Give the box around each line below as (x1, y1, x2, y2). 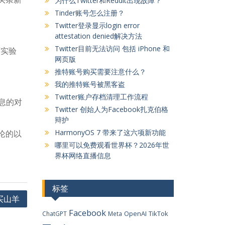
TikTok (148, 209, 168, 218)
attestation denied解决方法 (54, 31, 142, 41)
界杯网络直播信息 (54, 151, 111, 160)
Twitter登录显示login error (54, 21, 140, 30)
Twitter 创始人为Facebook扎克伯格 (54, 104, 168, 114)
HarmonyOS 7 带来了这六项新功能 (54, 128, 166, 137)
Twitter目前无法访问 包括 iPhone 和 (54, 44, 170, 53)
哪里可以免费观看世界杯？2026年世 (54, 140, 169, 150)
